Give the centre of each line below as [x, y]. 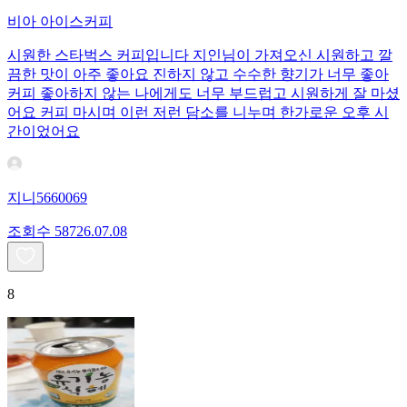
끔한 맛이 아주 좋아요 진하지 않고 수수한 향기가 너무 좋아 [198, 74]
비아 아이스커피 [60, 22]
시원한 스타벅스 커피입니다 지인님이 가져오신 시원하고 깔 [200, 55]
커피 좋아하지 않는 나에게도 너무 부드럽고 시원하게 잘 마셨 [203, 94]
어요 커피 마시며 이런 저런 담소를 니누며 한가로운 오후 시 [198, 113]
